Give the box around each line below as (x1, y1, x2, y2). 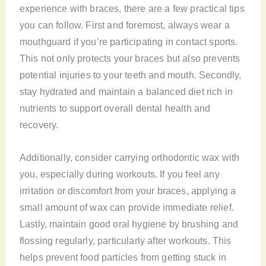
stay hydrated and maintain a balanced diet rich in (19, 86, 233, 97)
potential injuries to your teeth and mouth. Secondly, (19, 69, 242, 81)
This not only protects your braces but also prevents (19, 53, 240, 64)
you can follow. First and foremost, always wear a (19, 20, 230, 31)
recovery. (19, 119, 59, 131)
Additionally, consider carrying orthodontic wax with (19, 151, 240, 163)
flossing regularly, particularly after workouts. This (19, 235, 232, 246)
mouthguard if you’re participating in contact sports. (19, 36, 238, 47)
